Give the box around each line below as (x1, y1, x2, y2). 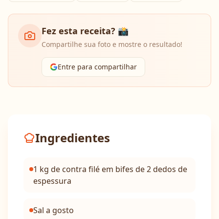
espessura (33, 175, 71, 186)
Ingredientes (35, 130, 110, 146)
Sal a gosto (33, 205, 74, 216)
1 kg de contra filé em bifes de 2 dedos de (33, 164, 187, 175)
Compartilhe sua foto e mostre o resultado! (42, 40, 182, 49)
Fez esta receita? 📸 (42, 25, 129, 37)
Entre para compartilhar (58, 62, 137, 71)
